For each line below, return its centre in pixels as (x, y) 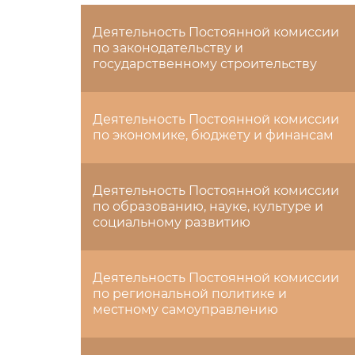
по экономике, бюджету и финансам (213, 135)
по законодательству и (168, 48)
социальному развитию (172, 222)
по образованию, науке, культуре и (208, 206)
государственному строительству (205, 64)
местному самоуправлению (185, 309)
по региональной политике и (190, 294)
